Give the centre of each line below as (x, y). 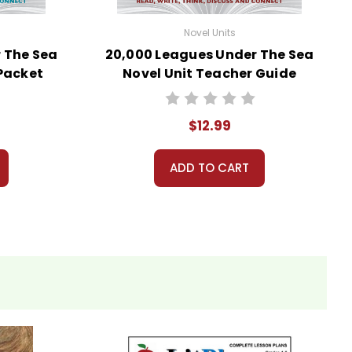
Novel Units (209, 32)
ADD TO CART (209, 167)
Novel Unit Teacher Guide (209, 73)
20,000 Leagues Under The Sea (209, 54)
